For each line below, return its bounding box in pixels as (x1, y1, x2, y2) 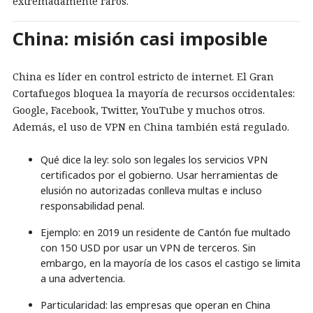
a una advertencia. (41, 271, 125, 285)
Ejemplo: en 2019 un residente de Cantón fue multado (41, 225, 291, 239)
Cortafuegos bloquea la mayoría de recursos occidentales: (13, 86, 295, 100)
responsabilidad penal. (41, 198, 145, 212)
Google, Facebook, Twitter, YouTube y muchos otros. (13, 103, 265, 117)
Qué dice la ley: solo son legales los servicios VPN (41, 152, 268, 166)
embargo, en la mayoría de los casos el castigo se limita (41, 256, 300, 270)
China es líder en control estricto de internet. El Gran (13, 69, 274, 83)
